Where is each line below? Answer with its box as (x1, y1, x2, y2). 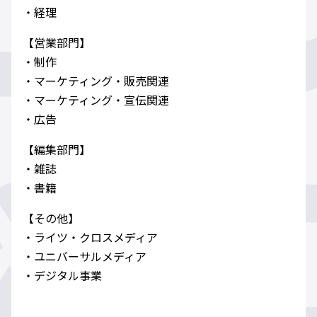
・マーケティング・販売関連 (23, 72, 169, 90)
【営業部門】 (23, 34, 91, 52)
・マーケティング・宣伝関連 (23, 91, 169, 109)
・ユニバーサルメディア (23, 248, 146, 265)
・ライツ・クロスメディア (23, 229, 158, 246)
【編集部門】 (23, 141, 91, 158)
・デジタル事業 (23, 267, 102, 284)
